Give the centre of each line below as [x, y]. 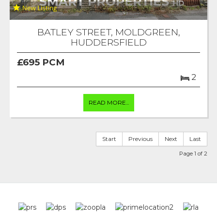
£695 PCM [41, 62]
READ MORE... [108, 102]
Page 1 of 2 [193, 153]
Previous [140, 139]
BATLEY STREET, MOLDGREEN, [108, 32]
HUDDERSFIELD [108, 42]
